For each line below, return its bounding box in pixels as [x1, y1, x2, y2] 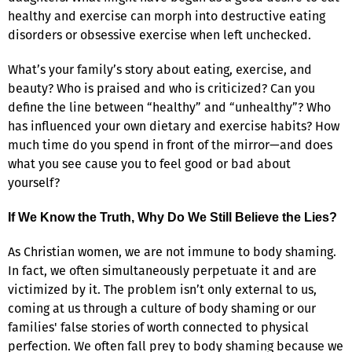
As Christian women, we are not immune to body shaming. [8, 242, 336, 261]
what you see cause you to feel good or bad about [8, 154, 291, 173]
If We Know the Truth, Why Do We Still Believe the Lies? [8, 210, 337, 224]
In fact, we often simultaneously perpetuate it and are [8, 261, 317, 280]
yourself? [8, 173, 60, 192]
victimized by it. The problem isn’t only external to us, [8, 280, 317, 299]
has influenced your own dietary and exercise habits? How [8, 116, 339, 135]
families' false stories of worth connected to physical [8, 317, 309, 336]
